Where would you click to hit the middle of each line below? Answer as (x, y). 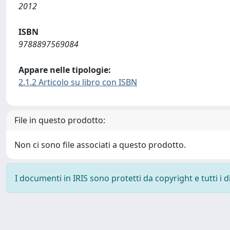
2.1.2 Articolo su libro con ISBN (78, 82)
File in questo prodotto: (60, 120)
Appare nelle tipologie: (65, 70)
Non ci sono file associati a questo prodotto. (100, 145)
